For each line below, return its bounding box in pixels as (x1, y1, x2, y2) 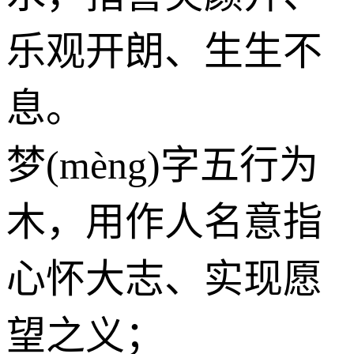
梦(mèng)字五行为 (6, 142, 318, 187)
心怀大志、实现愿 (6, 256, 322, 301)
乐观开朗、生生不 (6, 28, 322, 73)
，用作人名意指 (46, 199, 322, 244)
